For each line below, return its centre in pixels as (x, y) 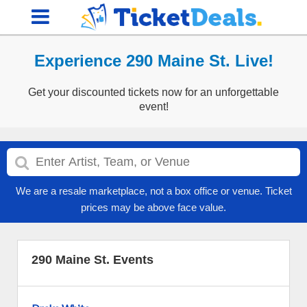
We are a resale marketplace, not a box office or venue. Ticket (153, 191)
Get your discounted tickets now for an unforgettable (153, 92)
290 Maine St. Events (93, 260)
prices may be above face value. (153, 207)
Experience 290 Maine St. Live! (153, 61)
